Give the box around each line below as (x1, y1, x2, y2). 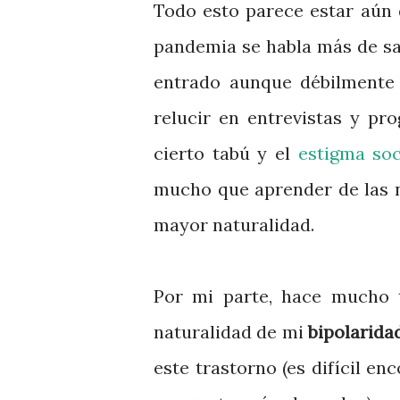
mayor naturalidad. (154, 213, 319, 236)
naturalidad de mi (154, 321, 309, 343)
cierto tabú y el (154, 142, 298, 164)
